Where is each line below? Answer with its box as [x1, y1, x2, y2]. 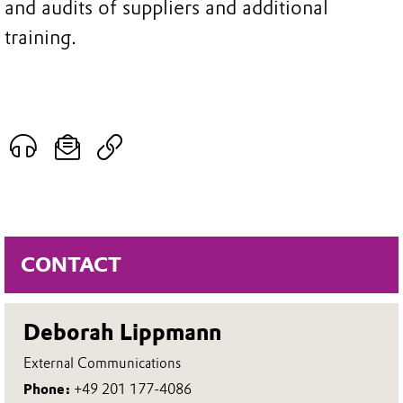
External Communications [23, 354, 182, 372]
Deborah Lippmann [23, 318, 222, 346]
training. [4, 24, 76, 49]
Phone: [23, 381, 75, 399]
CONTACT [21, 252, 122, 277]
